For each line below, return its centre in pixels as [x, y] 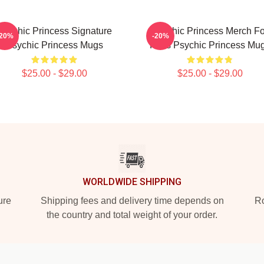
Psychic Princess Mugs [54, 45]
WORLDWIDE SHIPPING [132, 182]
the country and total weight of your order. [132, 215]
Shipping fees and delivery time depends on [132, 201]
